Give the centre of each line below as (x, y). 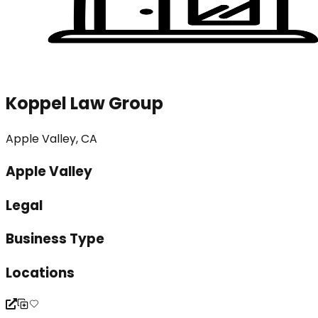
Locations (40, 273)
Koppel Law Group (84, 104)
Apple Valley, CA (51, 139)
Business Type (55, 239)
